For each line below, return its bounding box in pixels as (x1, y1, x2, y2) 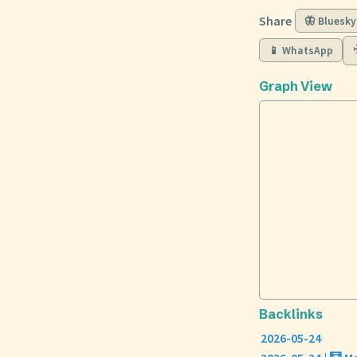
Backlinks (259, 305, 323, 322)
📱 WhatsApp (269, 43, 334, 57)
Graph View (259, 77, 332, 94)
